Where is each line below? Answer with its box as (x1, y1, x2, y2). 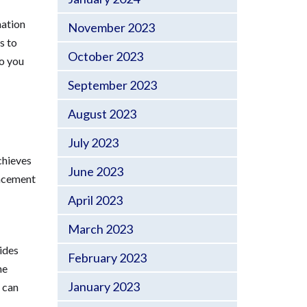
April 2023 (67, 193, 123, 208)
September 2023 (67, 77, 157, 93)
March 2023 (67, 221, 133, 236)
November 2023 (67, 20, 155, 35)
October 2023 (67, 49, 143, 64)
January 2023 (67, 279, 140, 294)
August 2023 (67, 106, 136, 121)
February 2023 (67, 250, 147, 265)
